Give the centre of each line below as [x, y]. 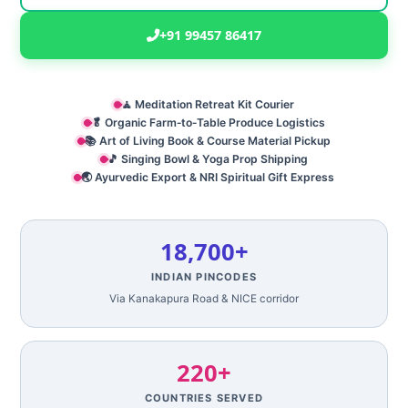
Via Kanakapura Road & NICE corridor [204, 299]
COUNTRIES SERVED [204, 398]
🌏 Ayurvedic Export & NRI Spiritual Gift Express [208, 177]
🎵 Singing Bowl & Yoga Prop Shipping [208, 159]
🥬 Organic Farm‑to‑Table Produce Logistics [208, 122]
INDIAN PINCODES [204, 277]
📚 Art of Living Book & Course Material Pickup [208, 141]
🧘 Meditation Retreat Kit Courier [208, 104]
